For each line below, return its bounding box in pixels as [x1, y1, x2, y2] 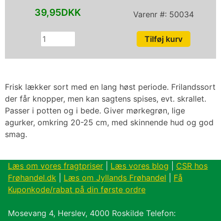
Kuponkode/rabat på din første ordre [8, 184, 146, 194]
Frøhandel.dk [8, 172, 56, 183]
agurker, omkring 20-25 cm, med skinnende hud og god [5, 117, 214, 127]
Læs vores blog [110, 160, 169, 171]
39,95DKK [35, 6, 81, 18]
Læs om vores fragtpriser [8, 160, 103, 171]
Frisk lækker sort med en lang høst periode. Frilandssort [5, 81, 216, 92]
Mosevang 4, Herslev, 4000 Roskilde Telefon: [8, 208, 176, 218]
